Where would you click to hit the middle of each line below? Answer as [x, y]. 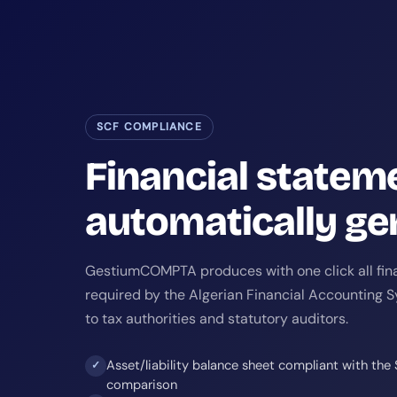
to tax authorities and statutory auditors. [217, 318]
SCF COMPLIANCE [149, 126]
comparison [142, 384]
